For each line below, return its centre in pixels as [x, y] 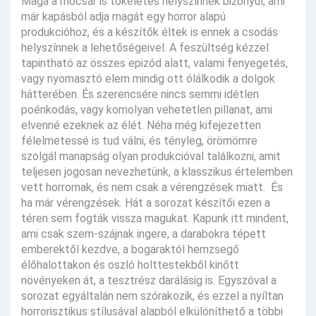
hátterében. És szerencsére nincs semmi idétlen [140, 95]
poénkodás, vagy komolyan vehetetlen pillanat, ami [147, 110]
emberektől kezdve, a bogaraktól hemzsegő [130, 250]
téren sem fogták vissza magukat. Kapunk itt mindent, [155, 219]
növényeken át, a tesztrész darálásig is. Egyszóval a [149, 281]
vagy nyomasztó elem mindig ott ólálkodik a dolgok [148, 79]
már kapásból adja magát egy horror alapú [123, 17]
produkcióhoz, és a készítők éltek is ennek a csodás [150, 32]
